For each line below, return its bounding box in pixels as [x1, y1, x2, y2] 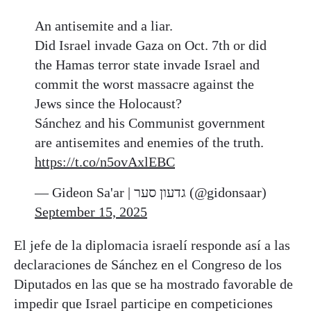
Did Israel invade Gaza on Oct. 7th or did [35, 37, 267, 53]
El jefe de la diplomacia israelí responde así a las [14, 237, 290, 253]
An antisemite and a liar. [35, 17, 173, 33]
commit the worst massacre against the [35, 76, 254, 92]
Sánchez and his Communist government [35, 115, 265, 131]
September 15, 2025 [35, 203, 147, 219]
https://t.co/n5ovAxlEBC [35, 153, 175, 169]
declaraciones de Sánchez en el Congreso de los [14, 256, 282, 272]
